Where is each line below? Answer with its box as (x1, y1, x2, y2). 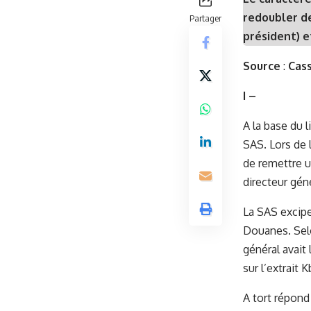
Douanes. (243, 224, 294, 237)
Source (243, 59, 283, 73)
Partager (190, 12, 221, 24)
